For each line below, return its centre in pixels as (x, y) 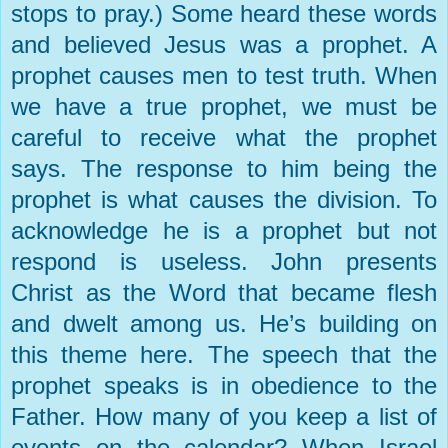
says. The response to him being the (224, 169)
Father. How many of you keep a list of (224, 417)
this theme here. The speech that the (224, 355)
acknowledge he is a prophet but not (224, 231)
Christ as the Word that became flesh (224, 293)
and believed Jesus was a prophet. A (224, 45)
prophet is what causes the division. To (224, 200)
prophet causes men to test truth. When (224, 76)
